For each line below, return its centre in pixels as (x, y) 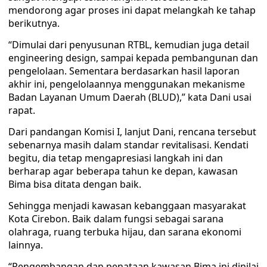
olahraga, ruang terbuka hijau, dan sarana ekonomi (125, 232)
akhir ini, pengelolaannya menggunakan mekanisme (127, 84)
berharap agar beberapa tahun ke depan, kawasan (123, 171)
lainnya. (26, 245)
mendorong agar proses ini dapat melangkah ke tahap (132, 10)
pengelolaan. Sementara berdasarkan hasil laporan (124, 71)
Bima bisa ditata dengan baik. (75, 184)
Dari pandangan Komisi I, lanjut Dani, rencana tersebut (132, 132)
